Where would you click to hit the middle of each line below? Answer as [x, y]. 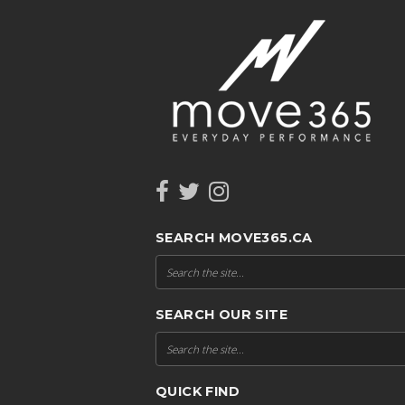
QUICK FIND [198, 391]
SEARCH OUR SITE [221, 314]
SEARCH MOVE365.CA [234, 237]
